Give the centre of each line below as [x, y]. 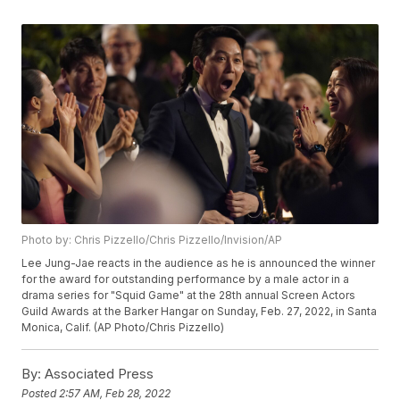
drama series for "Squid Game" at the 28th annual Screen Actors [189, 296]
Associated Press [98, 374]
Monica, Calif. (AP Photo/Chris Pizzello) [123, 328]
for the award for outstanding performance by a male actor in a [186, 279]
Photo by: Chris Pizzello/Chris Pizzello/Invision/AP [152, 240]
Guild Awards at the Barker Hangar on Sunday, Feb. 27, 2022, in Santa [200, 312]
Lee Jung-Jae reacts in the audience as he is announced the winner [199, 263]
